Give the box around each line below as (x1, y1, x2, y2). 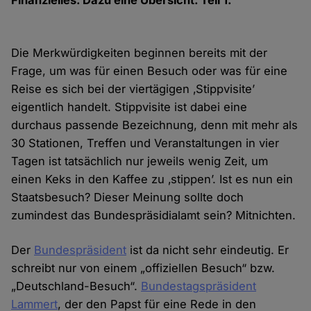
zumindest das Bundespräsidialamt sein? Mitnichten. (11, 208, 296, 223)
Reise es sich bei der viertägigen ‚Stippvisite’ (11, 82, 255, 96)
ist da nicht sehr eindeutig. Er (126, 243, 289, 258)
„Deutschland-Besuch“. (11, 279, 142, 294)
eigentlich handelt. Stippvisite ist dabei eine (11, 100, 248, 115)
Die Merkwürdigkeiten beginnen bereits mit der (11, 46, 268, 60)
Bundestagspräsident (141, 279, 257, 294)
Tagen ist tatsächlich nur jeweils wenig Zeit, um (11, 154, 269, 169)
